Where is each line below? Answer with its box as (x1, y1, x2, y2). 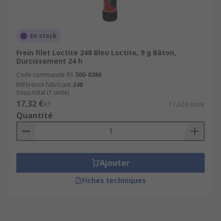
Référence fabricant (16, 80, 71, 89)
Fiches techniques (82, 176, 146, 185)
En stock (30, 32, 57, 40)
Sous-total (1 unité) (16, 88, 69, 97)
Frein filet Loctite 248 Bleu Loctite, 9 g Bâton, (16, 48, 176, 57)
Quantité (16, 110, 53, 121)
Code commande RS (16, 71, 74, 79)
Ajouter (99, 157, 130, 168)
